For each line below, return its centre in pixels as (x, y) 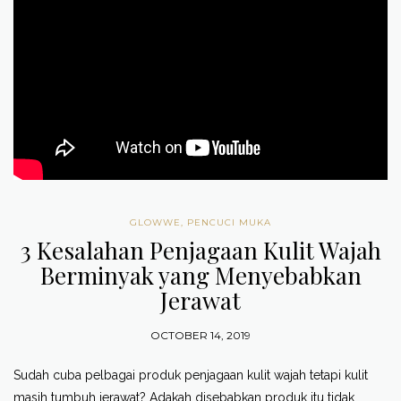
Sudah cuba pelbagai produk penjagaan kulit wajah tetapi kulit (191, 375)
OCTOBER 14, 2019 (200, 335)
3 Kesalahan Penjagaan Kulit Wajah (200, 250)
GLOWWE (155, 222)
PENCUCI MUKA (229, 222)
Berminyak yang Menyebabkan (200, 275)
